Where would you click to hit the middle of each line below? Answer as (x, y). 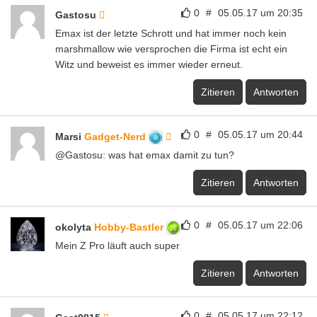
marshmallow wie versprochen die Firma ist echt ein (171, 48)
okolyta (75, 227)
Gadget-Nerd (116, 136)
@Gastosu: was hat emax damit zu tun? (145, 155)
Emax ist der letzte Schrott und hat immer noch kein (171, 33)
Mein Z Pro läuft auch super (117, 245)
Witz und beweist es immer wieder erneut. (149, 64)
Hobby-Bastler (130, 227)
